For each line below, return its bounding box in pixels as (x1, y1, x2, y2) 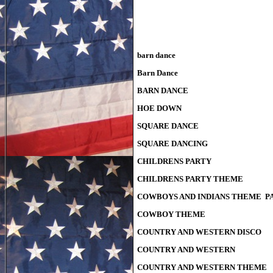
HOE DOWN (136, 104, 182, 113)
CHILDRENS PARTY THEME (136, 174, 243, 183)
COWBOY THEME (136, 210, 205, 219)
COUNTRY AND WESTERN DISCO (136, 227, 261, 236)
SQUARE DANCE (136, 121, 199, 130)
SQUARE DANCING (136, 139, 208, 148)
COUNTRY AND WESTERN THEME (136, 263, 267, 272)
